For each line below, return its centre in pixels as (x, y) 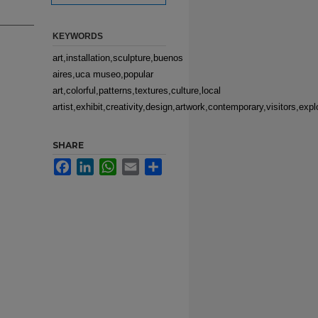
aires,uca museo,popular (103, 74)
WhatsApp (138, 164)
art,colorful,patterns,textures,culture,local (137, 91)
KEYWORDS (78, 36)
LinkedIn (111, 164)
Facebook (91, 164)
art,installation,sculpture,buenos (118, 58)
